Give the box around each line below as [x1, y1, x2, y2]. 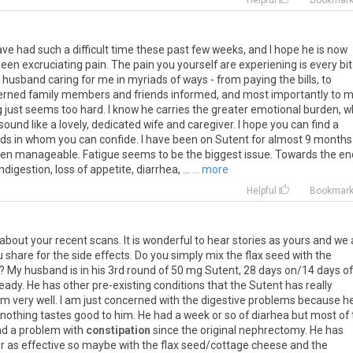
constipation [86, 324, 150, 336]
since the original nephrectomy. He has [150, 324, 344, 336]
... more [192, 163, 229, 176]
